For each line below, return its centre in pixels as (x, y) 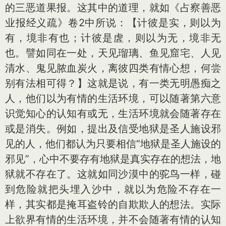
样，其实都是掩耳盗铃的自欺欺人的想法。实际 (113, 204)
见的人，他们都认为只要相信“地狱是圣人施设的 (113, 144)
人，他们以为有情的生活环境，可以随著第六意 (113, 98)
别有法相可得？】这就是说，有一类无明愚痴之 (113, 83)
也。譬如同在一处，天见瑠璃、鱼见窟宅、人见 (113, 53)
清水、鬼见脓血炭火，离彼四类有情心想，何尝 (113, 68)
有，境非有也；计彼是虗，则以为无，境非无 (113, 38)
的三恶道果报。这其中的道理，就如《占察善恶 (113, 8)
